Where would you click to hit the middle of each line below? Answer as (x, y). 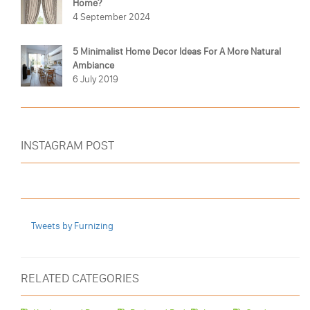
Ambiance (93, 65)
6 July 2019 (95, 79)
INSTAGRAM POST (67, 145)
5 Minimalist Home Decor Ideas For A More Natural (177, 51)
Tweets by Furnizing (72, 226)
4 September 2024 (111, 17)
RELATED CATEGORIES (80, 278)
